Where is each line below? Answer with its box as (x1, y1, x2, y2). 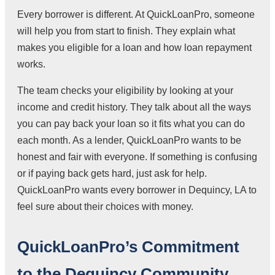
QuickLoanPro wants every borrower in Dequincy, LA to (17, 184, 257, 195)
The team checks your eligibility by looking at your (17, 85, 233, 96)
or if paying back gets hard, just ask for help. (17, 168, 207, 179)
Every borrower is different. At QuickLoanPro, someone (17, 9, 255, 20)
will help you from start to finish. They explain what (17, 25, 235, 36)
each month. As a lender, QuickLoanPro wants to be (17, 134, 241, 145)
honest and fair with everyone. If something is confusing (17, 151, 257, 162)
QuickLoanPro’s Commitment (17, 237, 239, 256)
